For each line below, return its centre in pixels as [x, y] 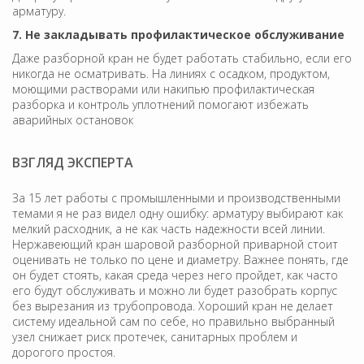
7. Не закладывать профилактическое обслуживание [178, 34]
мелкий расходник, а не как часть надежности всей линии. [169, 228]
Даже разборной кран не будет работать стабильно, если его [182, 58]
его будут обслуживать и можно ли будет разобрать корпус [175, 290]
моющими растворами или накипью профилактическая [163, 89]
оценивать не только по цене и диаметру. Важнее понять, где [180, 259]
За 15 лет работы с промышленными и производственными [176, 197]
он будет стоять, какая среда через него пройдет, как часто [175, 275]
